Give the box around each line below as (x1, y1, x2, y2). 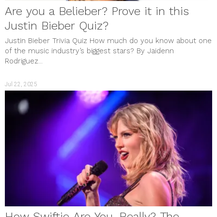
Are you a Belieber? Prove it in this (5, 4, 189, 18)
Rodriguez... (5, 56, 43, 65)
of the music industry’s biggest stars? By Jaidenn (5, 46, 174, 55)
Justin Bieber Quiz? (5, 18, 108, 32)
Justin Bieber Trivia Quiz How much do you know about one (5, 36, 212, 45)
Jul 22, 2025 (5, 80, 37, 88)
